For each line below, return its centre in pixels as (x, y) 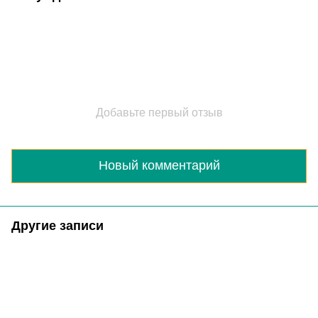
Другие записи (57, 225)
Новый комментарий (159, 166)
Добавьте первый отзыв (159, 112)
